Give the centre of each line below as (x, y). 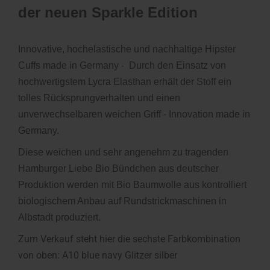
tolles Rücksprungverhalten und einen (99, 98)
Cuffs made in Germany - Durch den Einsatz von (122, 65)
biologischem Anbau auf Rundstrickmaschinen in (122, 201)
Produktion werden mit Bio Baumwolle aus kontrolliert (132, 185)
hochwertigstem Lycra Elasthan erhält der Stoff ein (125, 82)
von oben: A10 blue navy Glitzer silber (98, 255)
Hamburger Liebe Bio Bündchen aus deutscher (118, 168)
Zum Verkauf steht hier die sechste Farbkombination (129, 239)
